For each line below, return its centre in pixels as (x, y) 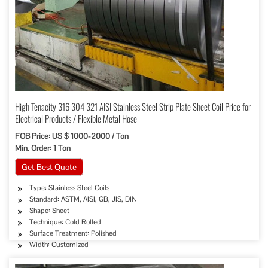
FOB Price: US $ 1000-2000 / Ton (72, 136)
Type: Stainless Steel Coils (69, 188)
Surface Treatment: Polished (73, 233)
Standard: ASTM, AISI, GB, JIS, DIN (83, 199)
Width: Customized (59, 245)
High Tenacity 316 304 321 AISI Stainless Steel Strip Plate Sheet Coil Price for (133, 106)
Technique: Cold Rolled (65, 222)
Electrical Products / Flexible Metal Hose (76, 118)
